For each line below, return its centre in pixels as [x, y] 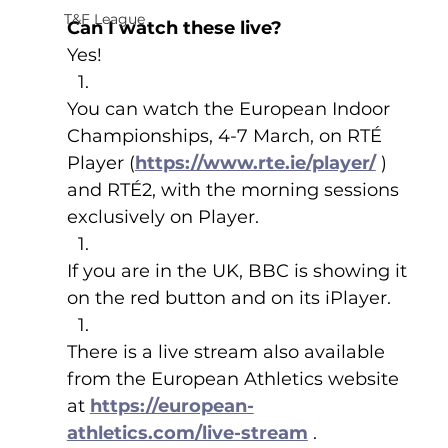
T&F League [104, 18]
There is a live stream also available [228, 352]
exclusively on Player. [162, 217]
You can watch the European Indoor [230, 109]
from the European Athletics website [235, 379]
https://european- [171, 406]
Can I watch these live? [174, 28]
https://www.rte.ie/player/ [255, 163]
